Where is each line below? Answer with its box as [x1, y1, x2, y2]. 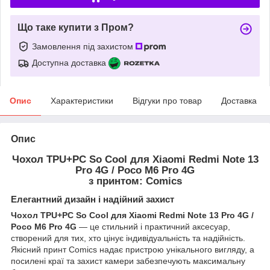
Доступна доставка [32, 57, 106, 67]
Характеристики [51, 95, 113, 105]
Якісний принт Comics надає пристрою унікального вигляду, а [11, 244, 254, 254]
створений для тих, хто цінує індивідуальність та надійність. [11, 233, 245, 243]
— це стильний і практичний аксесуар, [77, 221, 230, 231]
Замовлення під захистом [32, 41, 136, 51]
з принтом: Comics [88, 175, 182, 187]
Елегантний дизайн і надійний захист [11, 193, 174, 204]
